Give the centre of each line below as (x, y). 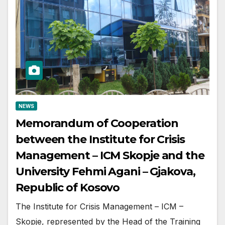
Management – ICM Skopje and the (110, 155)
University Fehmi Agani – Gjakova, (105, 171)
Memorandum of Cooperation (97, 123)
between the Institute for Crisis (100, 139)
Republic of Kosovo (68, 187)
